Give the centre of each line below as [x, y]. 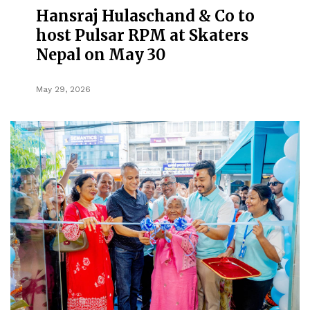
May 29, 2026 [64, 89]
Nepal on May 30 [101, 54]
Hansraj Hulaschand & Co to [146, 16]
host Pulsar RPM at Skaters [143, 35]
